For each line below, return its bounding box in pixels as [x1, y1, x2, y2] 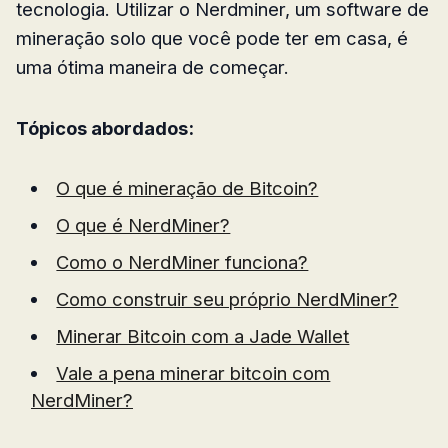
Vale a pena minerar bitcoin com [56, 361, 331, 384]
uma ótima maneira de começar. [16, 55, 289, 78]
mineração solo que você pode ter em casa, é [16, 26, 408, 49]
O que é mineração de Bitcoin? [56, 176, 319, 199]
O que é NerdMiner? [56, 213, 231, 236]
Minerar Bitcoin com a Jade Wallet [56, 324, 350, 347]
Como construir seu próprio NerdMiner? [56, 287, 399, 310]
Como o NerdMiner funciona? [56, 250, 309, 273]
